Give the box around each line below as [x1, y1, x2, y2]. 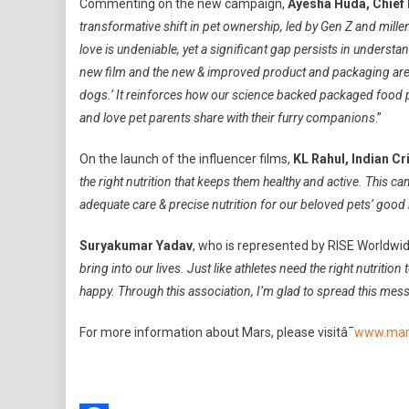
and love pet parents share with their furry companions [79, 110, 375, 125]
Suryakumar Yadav [79, 238, 193, 253]
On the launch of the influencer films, [79, 152, 293, 166]
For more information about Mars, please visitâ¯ [79, 325, 354, 340]
